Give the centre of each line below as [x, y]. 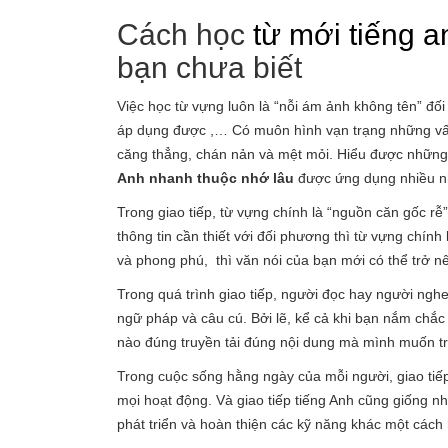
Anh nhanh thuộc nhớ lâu [205, 178]
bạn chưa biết [209, 67]
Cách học [185, 34]
